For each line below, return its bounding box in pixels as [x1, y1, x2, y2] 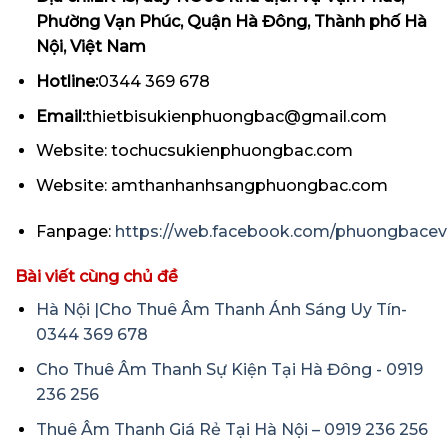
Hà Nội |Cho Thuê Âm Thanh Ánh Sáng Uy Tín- [35, 300, 407, 320]
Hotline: [35, 71, 98, 91]
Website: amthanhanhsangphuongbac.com [35, 175, 388, 195]
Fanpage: [35, 221, 115, 241]
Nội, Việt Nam [35, 37, 146, 57]
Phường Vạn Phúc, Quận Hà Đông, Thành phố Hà [35, 12, 427, 32]
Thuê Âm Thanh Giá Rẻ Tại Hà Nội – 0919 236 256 [35, 419, 428, 439]
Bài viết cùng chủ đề [15, 267, 178, 287]
